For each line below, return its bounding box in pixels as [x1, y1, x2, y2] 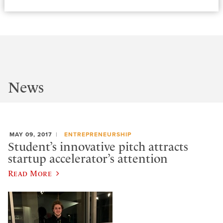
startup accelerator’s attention [8, 152, 168, 166]
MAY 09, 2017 [9, 130, 52, 138]
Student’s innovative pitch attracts [8, 140, 188, 154]
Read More [8, 168, 52, 178]
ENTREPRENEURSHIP [64, 130, 131, 138]
